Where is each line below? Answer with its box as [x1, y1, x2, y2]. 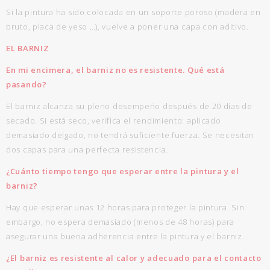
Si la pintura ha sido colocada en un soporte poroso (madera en [6, 7, 261, 17]
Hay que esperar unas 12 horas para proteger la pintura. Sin [6, 202, 245, 213]
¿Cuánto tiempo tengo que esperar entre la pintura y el [6, 166, 239, 177]
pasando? [6, 79, 47, 90]
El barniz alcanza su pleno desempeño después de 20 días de [6, 101, 253, 111]
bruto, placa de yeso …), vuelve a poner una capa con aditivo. [6, 21, 249, 32]
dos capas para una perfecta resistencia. [6, 144, 168, 155]
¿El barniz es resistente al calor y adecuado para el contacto [6, 253, 262, 263]
